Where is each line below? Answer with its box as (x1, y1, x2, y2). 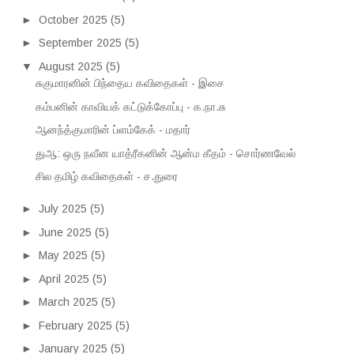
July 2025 (38, 202, 87, 216)
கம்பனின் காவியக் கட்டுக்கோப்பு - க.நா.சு (35, 100, 226, 113)
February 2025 (38, 318, 112, 332)
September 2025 (38, 36, 122, 50)
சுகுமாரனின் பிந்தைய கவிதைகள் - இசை (35, 77, 224, 90)
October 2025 (38, 13, 107, 26)
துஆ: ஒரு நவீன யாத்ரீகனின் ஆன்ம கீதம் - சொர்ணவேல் (35, 146, 296, 160)
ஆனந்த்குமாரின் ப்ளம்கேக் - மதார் (35, 123, 190, 137)
